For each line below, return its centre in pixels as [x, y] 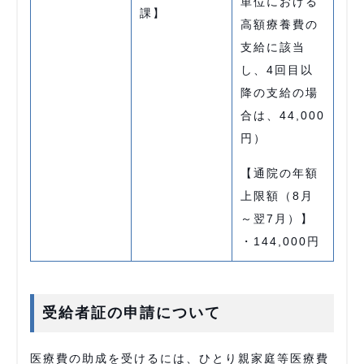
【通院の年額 [279, 173]
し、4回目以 [277, 70]
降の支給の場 [279, 93]
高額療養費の [279, 24]
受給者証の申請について [132, 313]
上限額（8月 [277, 196]
